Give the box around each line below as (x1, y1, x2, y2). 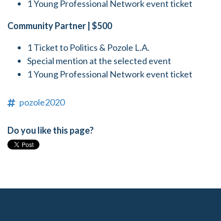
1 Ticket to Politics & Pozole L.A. (27, 42, 149, 53)
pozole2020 (19, 97, 65, 108)
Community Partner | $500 (7, 20, 112, 32)
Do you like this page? (7, 125, 94, 136)
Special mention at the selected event (27, 55, 171, 67)
